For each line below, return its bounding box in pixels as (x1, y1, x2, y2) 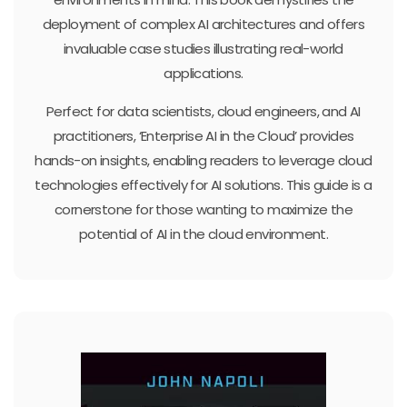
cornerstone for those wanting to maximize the (55, 199, 352, 219)
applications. (164, 63, 243, 83)
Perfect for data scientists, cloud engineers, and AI (46, 101, 361, 121)
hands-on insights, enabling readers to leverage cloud (35, 150, 372, 170)
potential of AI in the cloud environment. (78, 223, 329, 243)
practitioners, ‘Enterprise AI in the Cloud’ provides (53, 125, 354, 145)
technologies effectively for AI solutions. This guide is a (35, 174, 372, 194)
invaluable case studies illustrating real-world (64, 38, 343, 58)
